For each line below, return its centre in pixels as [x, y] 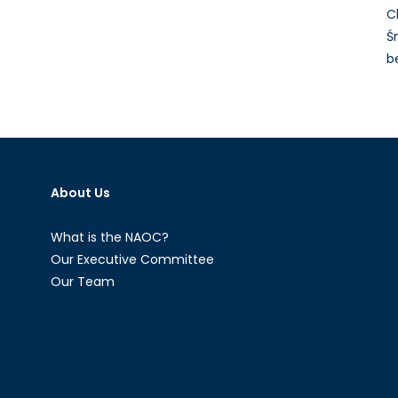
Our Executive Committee [133, 259]
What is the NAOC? [110, 237]
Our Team [83, 281]
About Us [81, 192]
